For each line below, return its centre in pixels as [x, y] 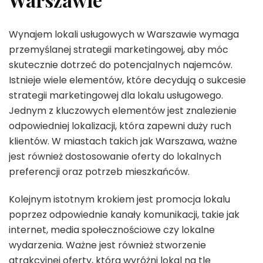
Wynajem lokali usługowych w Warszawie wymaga [124, 34]
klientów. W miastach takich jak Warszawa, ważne [123, 141]
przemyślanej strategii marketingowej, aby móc [119, 49]
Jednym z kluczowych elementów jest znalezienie [123, 110]
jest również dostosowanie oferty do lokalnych [115, 156]
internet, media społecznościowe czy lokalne [112, 230]
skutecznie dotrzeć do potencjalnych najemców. [121, 65]
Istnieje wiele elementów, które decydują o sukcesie [127, 80]
